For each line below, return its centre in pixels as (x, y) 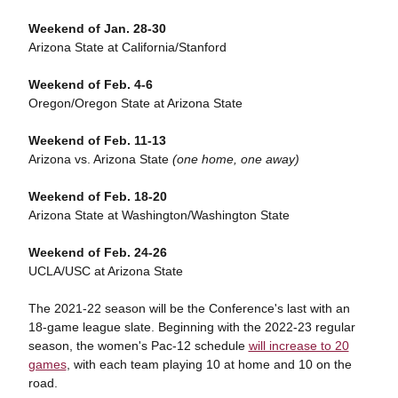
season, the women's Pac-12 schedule (138, 346)
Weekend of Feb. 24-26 (97, 252)
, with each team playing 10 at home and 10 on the (209, 364)
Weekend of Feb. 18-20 (97, 196)
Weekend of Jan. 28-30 (97, 28)
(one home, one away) (235, 159)
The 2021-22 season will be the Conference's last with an (189, 308)
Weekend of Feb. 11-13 (97, 140)
